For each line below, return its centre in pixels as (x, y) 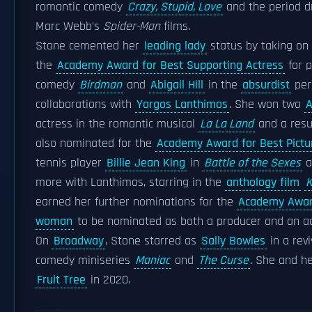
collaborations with (85, 104)
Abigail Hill (177, 85)
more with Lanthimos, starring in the (130, 182)
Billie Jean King (146, 163)
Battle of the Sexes (252, 163)
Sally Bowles (233, 241)
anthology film (263, 182)
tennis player (70, 163)
